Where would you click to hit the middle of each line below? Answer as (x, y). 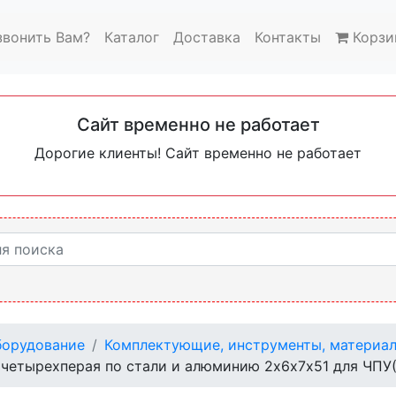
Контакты (288, 37)
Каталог (132, 37)
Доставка (207, 37)
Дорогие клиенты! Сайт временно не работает (198, 152)
